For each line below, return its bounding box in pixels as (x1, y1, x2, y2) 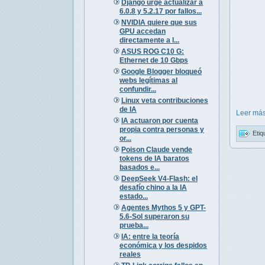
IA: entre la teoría (121, 232, 179, 241)
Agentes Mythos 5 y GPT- (121, 203, 206, 212)
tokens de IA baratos (119, 154, 189, 163)
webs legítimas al (119, 76, 177, 85)
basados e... (119, 163, 160, 172)
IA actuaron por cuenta (121, 116, 198, 125)
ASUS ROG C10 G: (121, 47, 184, 56)
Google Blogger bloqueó (121, 67, 202, 76)
